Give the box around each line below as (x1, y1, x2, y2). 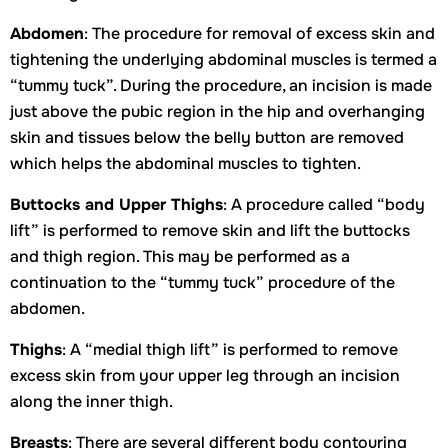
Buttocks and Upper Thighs (10, 194, 223, 215)
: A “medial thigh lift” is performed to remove (62, 339, 398, 360)
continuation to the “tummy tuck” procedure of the (10, 272, 395, 293)
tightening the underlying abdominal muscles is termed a (10, 49, 437, 70)
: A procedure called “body (223, 194, 425, 215)
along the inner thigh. (10, 391, 173, 412)
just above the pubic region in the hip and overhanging (10, 101, 425, 122)
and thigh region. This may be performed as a (10, 246, 350, 267)
